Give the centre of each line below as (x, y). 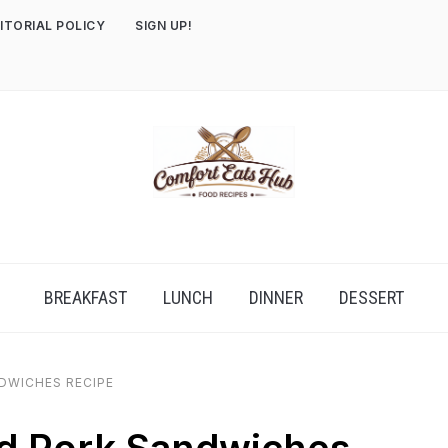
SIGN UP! (163, 25)
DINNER (276, 297)
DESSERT (371, 297)
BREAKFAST (85, 297)
